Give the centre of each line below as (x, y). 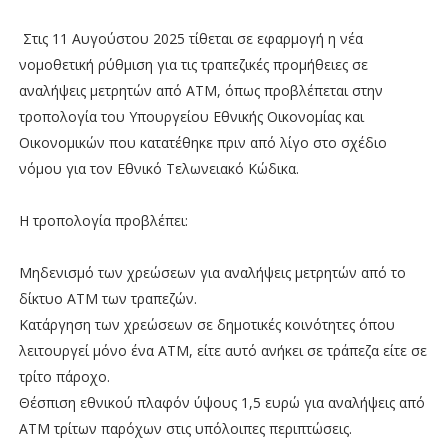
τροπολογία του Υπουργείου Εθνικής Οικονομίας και (191, 116)
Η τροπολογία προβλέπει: (103, 220)
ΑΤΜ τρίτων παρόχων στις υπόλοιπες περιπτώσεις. (185, 428)
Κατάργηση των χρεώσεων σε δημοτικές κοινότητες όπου (206, 324)
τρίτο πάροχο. (64, 376)
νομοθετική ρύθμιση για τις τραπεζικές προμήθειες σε (193, 64)
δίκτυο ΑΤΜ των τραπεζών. (107, 298)
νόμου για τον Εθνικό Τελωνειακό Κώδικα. (158, 168)
